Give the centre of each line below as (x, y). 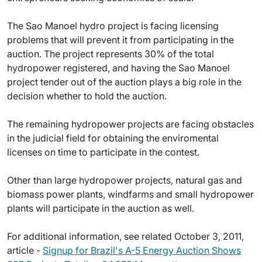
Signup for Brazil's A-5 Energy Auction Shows (142, 250)
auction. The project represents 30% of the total (111, 54)
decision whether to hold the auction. (87, 96)
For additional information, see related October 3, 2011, (125, 236)
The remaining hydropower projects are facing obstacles (130, 124)
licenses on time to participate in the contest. (103, 152)
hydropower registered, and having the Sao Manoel (118, 68)
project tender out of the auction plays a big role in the (124, 82)
